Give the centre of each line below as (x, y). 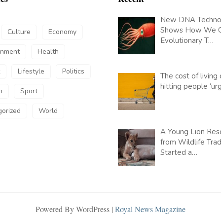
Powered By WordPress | (75, 209)
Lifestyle (31, 72)
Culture (19, 32)
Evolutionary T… (187, 41)
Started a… (179, 152)
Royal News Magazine (150, 209)
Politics (73, 72)
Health (48, 52)
